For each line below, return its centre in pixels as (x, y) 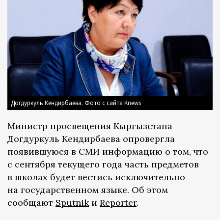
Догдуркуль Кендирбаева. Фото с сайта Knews (76, 103)
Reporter (118, 203)
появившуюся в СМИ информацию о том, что (108, 152)
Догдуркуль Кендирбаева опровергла (91, 139)
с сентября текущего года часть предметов (103, 165)
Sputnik (72, 203)
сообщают (31, 203)
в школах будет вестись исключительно (96, 177)
